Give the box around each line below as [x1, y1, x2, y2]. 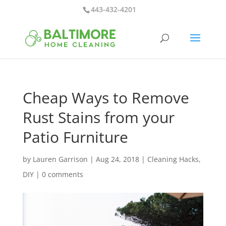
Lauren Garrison [32, 154, 88, 164]
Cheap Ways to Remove [22, 87, 189, 108]
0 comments [41, 169, 83, 179]
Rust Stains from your [22, 107, 175, 128]
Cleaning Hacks [147, 154, 199, 164]
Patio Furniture [22, 127, 128, 147]
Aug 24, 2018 [95, 154, 139, 164]
